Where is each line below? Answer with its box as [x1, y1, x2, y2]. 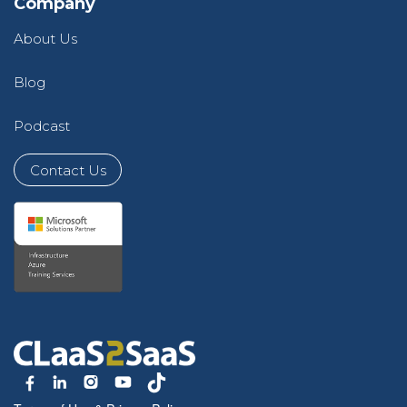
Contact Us [29, 161, 106, 179]
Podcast [14, 117, 70, 135]
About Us [14, 30, 77, 48]
